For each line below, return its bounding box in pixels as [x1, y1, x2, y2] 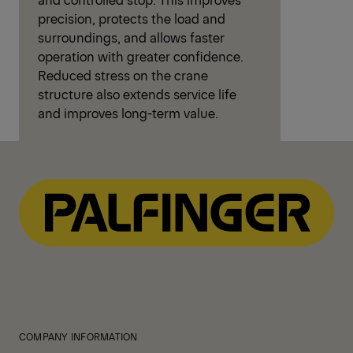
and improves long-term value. [38, 104, 218, 122]
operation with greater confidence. [38, 47, 243, 65]
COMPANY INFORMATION [19, 330, 138, 344]
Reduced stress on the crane [38, 66, 208, 84]
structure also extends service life [38, 85, 236, 103]
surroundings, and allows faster [38, 28, 225, 46]
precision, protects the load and [38, 9, 225, 28]
